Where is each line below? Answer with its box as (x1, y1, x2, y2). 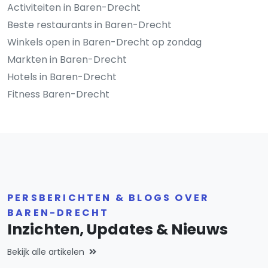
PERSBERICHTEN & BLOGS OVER (7, 190, 210, 205)
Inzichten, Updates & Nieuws (7, 218, 228, 240)
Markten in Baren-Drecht (7, 52, 127, 66)
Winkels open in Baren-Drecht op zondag (7, 35, 202, 49)
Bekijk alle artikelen (7, 245, 84, 258)
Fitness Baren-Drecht (7, 87, 109, 101)
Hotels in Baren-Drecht (7, 69, 117, 84)
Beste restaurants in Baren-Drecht (7, 17, 172, 32)
